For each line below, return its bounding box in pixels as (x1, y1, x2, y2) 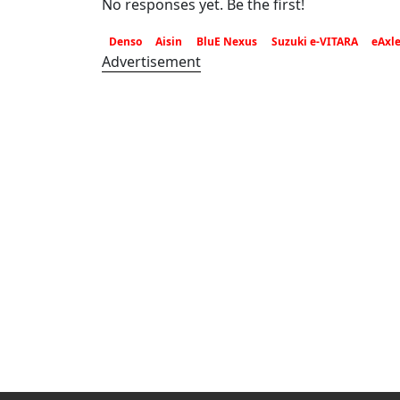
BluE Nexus (196, 34, 257, 49)
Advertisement (102, 52, 201, 72)
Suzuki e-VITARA (271, 34, 358, 49)
